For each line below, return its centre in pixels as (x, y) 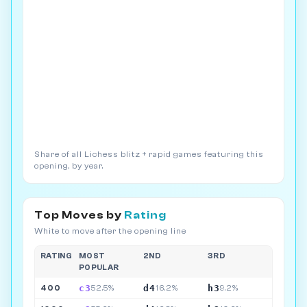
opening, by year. (69, 166)
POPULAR (99, 267)
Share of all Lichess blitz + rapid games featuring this (149, 155)
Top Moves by (79, 216)
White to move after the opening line (110, 231)
